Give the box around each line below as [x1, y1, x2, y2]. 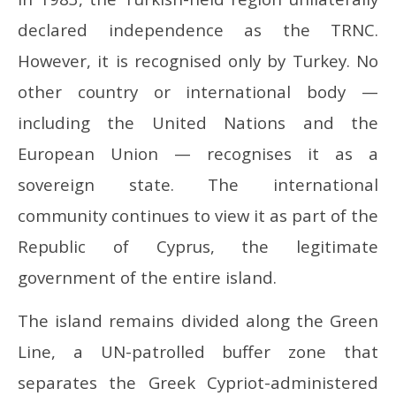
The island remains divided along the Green [18, 309, 378, 332]
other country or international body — [18, 80, 378, 103]
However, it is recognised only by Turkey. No [18, 49, 378, 72]
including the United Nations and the [18, 111, 378, 134]
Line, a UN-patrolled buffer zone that [18, 340, 378, 363]
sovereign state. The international [18, 173, 378, 196]
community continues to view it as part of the [18, 204, 378, 227]
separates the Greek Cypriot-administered [18, 371, 378, 394]
